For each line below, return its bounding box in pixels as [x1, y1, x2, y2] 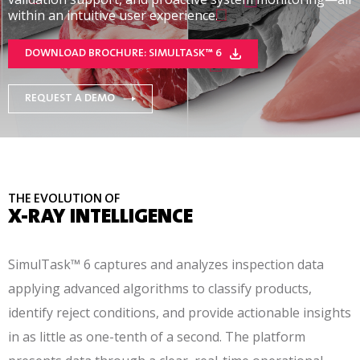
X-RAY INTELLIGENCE [8, 207, 193, 228]
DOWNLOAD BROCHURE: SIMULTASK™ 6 [25, 48, 222, 59]
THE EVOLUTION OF [8, 193, 120, 206]
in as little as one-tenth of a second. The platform [8, 328, 305, 346]
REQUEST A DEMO [25, 93, 115, 104]
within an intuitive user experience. [8, 6, 218, 24]
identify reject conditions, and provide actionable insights [8, 304, 351, 321]
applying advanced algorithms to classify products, [8, 280, 312, 297]
